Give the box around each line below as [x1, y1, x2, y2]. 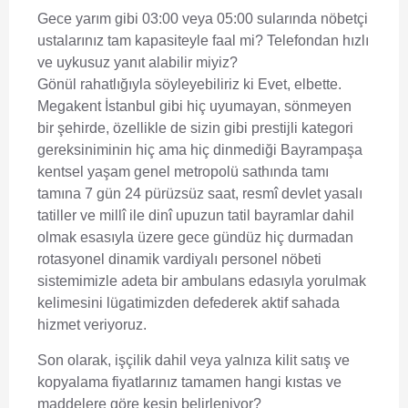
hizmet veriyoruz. [37, 317, 147, 333]
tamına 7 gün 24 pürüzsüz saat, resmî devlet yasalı [37, 186, 362, 202]
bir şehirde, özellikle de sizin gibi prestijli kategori [37, 120, 353, 137]
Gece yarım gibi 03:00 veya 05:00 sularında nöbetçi [37, 11, 368, 27]
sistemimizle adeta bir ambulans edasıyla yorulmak [37, 273, 366, 290]
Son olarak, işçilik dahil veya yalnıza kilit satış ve [37, 352, 350, 368]
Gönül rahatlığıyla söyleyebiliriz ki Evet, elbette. [37, 76, 342, 93]
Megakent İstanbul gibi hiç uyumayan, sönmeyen [37, 98, 352, 115]
